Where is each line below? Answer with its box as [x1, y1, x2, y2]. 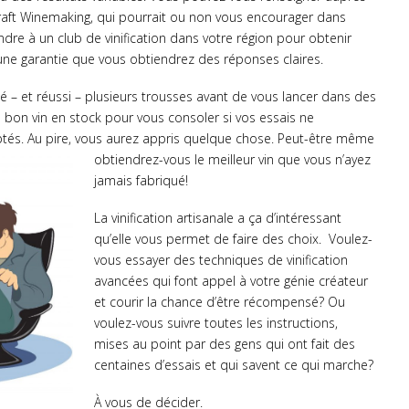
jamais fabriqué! [94, 172, 189, 190]
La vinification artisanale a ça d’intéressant [94, 209, 342, 227]
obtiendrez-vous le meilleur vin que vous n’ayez [94, 151, 372, 169]
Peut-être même [278, 130, 374, 148]
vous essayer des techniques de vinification [94, 251, 349, 269]
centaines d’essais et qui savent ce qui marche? [94, 356, 374, 374]
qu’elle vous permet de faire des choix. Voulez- [94, 230, 373, 248]
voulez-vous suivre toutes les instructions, [94, 314, 339, 332]
